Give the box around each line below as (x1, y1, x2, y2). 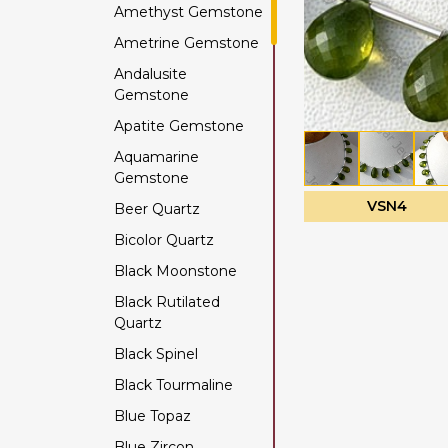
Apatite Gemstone (114, 117, 244, 135)
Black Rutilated (114, 293, 220, 311)
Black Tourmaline (114, 376, 233, 394)
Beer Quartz (114, 200, 200, 218)
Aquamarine (114, 148, 199, 166)
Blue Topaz (114, 407, 191, 425)
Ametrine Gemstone (114, 34, 259, 52)
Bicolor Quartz (114, 231, 214, 249)
